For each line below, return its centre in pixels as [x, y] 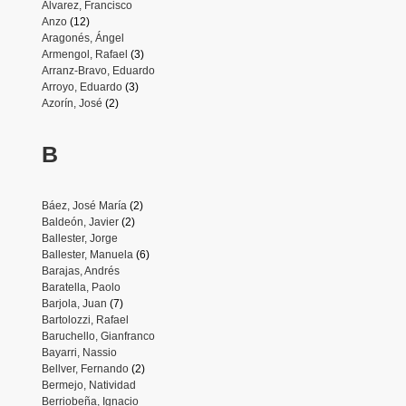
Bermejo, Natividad [88, 385]
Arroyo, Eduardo [82, 87]
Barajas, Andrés [80, 271]
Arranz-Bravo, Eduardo [98, 70]
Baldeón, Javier [80, 222]
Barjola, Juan [74, 303]
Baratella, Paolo [81, 287]
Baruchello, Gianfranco [98, 336]
